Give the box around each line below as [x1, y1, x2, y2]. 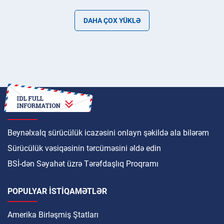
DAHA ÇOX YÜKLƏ [83, 16, 141, 24]
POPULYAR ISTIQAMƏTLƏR [7, 186, 107, 196]
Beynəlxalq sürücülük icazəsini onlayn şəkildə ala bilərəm [7, 127, 209, 137]
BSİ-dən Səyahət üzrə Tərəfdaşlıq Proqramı [7, 158, 158, 168]
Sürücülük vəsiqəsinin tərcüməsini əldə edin [7, 143, 161, 153]
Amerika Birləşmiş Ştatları [7, 209, 98, 219]
